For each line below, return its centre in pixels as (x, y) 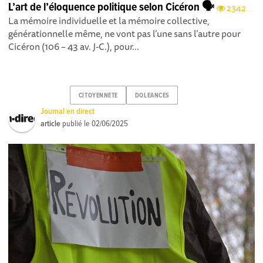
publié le (76, 124)
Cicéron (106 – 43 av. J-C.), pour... (74, 47)
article (51, 124)
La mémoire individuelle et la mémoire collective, (109, 21)
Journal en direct (68, 112)
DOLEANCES (152, 95)
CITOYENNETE (98, 95)
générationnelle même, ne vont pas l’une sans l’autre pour (125, 34)
